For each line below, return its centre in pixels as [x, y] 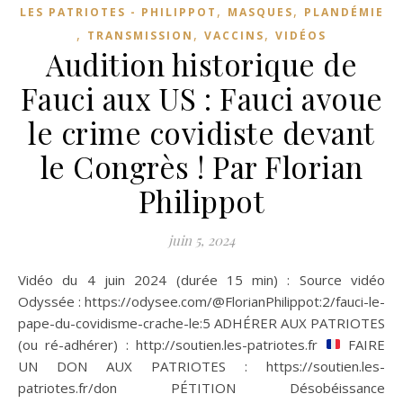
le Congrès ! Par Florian [201, 166]
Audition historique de [201, 63]
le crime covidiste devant [201, 132]
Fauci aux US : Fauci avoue [201, 98]
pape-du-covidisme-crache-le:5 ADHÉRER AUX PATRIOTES [201, 322]
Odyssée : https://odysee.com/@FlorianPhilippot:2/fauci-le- [201, 301]
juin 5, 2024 [201, 240]
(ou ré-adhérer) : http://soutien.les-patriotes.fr [172, 344]
